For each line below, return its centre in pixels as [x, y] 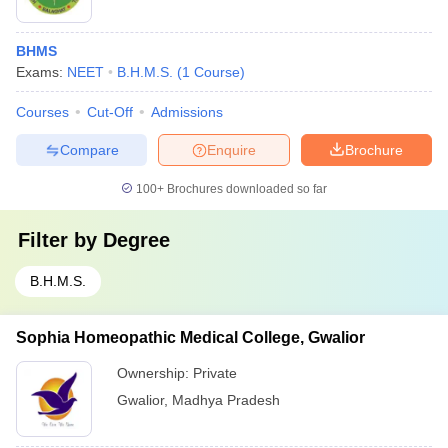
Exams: [41, 72]
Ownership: [155, 373]
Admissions [187, 112]
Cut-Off [110, 112]
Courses [42, 112]
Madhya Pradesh [226, 400]
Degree [136, 240]
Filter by [60, 240]
